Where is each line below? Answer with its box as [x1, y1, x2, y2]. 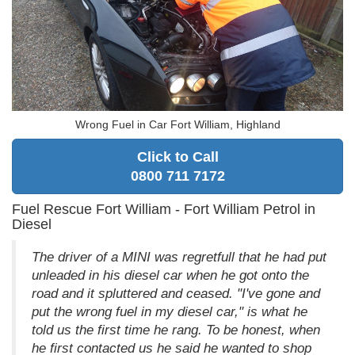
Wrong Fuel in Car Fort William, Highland [74, 117, 281, 131]
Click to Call [136, 148, 219, 165]
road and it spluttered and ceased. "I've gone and [32, 285, 320, 301]
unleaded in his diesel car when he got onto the [32, 267, 309, 283]
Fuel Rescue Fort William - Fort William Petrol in [12, 200, 315, 217]
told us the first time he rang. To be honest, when [32, 322, 320, 338]
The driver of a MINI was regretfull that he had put [32, 249, 326, 265]
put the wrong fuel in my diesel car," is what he [32, 303, 307, 319]
